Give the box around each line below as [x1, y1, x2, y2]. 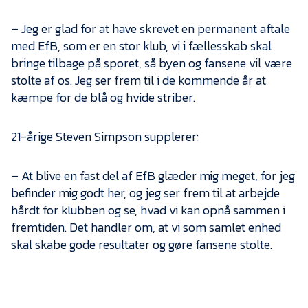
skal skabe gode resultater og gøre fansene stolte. [11, 235, 272, 254]
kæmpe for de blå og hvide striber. [11, 88, 195, 107]
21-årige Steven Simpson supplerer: [11, 127, 199, 146]
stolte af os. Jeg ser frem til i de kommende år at [11, 71, 266, 90]
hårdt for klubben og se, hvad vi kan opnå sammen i [11, 201, 285, 220]
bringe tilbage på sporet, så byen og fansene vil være [11, 54, 292, 73]
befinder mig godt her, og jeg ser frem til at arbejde [11, 184, 280, 203]
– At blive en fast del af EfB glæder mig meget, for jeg [11, 166, 295, 186]
